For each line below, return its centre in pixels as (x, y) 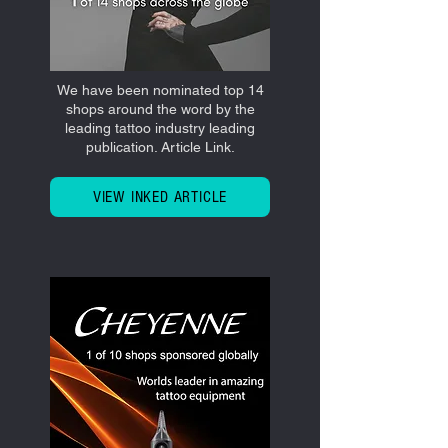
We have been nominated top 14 (160, 89)
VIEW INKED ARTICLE (160, 196)
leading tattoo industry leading (160, 127)
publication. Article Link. (160, 146)
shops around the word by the (160, 108)
